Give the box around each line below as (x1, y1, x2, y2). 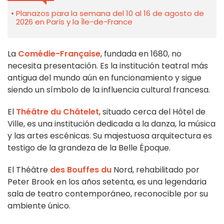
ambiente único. (7, 200, 70, 212)
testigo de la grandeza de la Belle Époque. (7, 142, 170, 154)
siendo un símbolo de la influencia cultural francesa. (7, 84, 210, 96)
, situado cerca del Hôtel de (99, 106, 205, 118)
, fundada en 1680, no (100, 48, 181, 60)
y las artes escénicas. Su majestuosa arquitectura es (7, 130, 212, 142)
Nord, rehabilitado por (111, 164, 199, 176)
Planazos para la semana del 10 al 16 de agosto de (16, 8, 204, 19)
